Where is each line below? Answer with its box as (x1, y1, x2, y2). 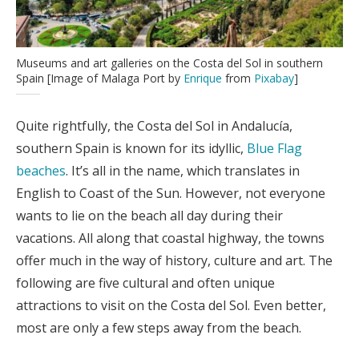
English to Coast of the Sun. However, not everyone (16, 184, 325, 202)
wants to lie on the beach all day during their (16, 206, 283, 224)
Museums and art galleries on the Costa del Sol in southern (16, 54, 323, 71)
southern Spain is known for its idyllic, (16, 139, 247, 157)
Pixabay (254, 70, 294, 86)
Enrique (184, 70, 222, 86)
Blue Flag (247, 139, 302, 157)
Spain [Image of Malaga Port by (16, 70, 184, 86)
